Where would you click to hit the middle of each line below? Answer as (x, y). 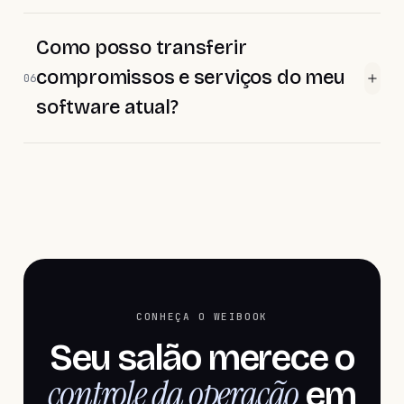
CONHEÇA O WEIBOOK (202, 317)
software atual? (107, 107)
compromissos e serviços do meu (191, 78)
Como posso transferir (142, 48)
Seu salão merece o (202, 358)
